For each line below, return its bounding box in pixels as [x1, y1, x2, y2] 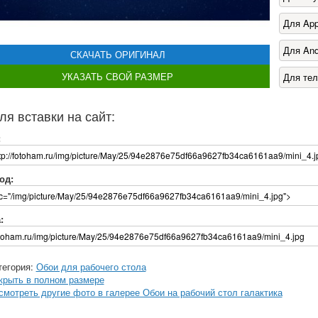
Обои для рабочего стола [35, 260, 146, 273]
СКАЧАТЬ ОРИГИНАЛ [70, 47, 165, 61]
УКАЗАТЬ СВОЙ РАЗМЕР [62, 69, 173, 83]
